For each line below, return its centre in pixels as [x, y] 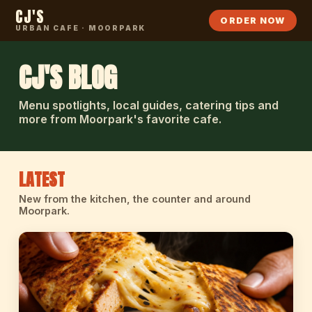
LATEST [41, 180]
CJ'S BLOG [68, 78]
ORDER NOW [253, 21]
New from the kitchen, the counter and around [134, 199]
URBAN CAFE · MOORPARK [81, 28]
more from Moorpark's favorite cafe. [120, 119]
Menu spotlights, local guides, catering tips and [148, 105]
